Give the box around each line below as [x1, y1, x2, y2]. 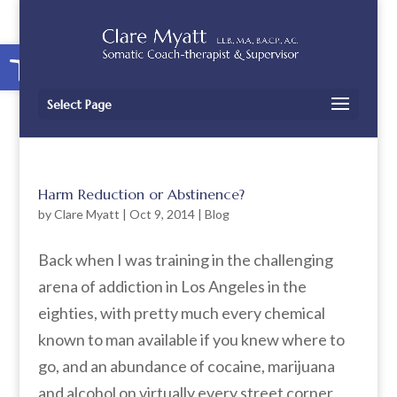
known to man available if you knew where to [37, 330, 345, 349]
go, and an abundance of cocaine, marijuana [37, 356, 335, 376]
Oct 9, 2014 [128, 206, 195, 222]
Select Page [46, 97, 112, 113]
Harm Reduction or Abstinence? [37, 185, 245, 203]
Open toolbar [8, 35, 97, 69]
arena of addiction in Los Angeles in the [37, 276, 307, 296]
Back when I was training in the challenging [37, 250, 333, 269]
